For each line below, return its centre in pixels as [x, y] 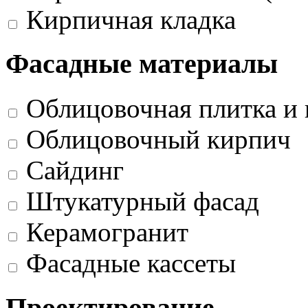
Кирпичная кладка [131, 19]
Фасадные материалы [142, 64]
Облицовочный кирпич [158, 140]
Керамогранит [107, 232]
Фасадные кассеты [131, 263]
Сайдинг [75, 170]
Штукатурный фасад [143, 201]
